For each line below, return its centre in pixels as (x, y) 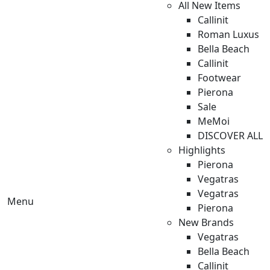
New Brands (206, 222)
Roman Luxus (228, 34)
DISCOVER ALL (230, 135)
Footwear (219, 77)
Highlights (202, 150)
